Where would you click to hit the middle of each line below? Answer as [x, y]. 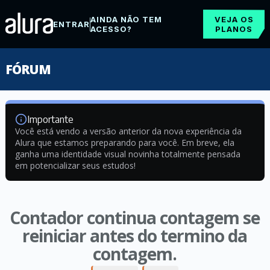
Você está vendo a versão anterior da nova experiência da [128, 131]
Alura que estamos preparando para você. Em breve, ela [124, 143]
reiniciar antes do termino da [135, 236]
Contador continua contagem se [135, 218]
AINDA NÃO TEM [126, 19]
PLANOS [234, 29]
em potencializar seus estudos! [75, 165]
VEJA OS [234, 19]
